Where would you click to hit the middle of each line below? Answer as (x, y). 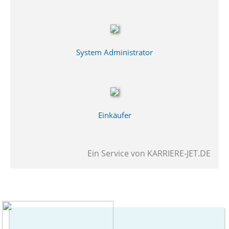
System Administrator (114, 52)
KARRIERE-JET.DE (179, 154)
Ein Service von (118, 154)
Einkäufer (114, 115)
